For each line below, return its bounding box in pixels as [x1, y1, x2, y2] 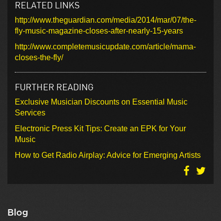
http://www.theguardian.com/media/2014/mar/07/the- [15, 15, 196, 24]
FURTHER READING [15, 81, 94, 92]
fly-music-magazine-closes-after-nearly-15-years [15, 26, 183, 35]
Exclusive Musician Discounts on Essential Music [15, 97, 187, 106]
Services [15, 108, 45, 117]
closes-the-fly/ [15, 53, 63, 62]
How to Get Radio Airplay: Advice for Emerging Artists [15, 150, 201, 159]
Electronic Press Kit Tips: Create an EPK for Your [15, 124, 186, 133]
